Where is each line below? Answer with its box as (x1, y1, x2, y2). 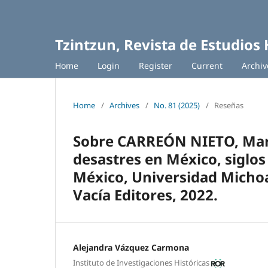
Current (191, 59, 223, 71)
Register (139, 59, 172, 71)
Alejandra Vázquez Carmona (73, 241, 189, 253)
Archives (109, 99, 139, 111)
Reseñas (214, 99, 243, 111)
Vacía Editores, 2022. (73, 184, 218, 205)
